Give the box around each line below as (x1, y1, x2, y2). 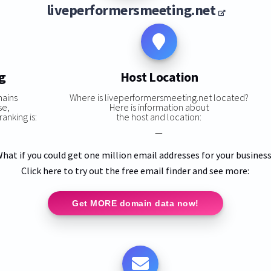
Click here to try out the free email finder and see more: (21, 164, 250, 177)
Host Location (120, 68, 198, 86)
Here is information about (109, 100, 209, 113)
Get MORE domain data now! (72, 198, 199, 208)
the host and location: (116, 110, 202, 123)
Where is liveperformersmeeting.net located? (69, 91, 249, 103)
